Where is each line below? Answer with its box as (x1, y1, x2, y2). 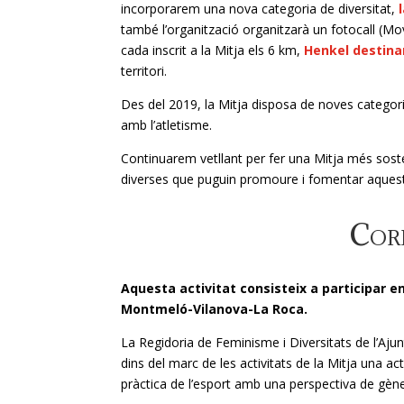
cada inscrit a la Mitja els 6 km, (121, 41, 305, 60)
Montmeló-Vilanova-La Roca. (121, 300, 308, 317)
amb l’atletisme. (121, 116, 213, 134)
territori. (121, 62, 168, 80)
